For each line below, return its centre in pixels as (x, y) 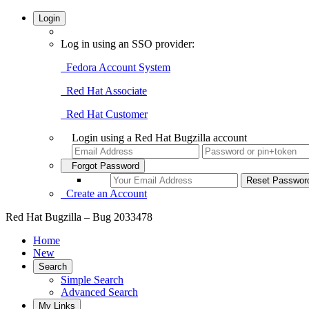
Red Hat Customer (104, 114)
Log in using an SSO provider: (128, 44)
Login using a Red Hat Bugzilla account (159, 138)
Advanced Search (99, 292)
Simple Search (92, 280)
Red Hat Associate (104, 91)
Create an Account (104, 193)
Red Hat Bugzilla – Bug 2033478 (79, 217)
